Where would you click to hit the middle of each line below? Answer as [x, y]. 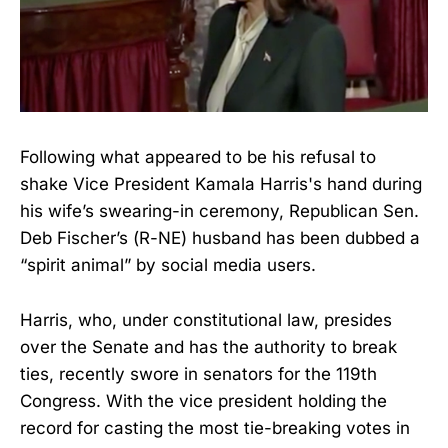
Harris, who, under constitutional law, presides [206, 319]
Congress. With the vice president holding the [203, 400]
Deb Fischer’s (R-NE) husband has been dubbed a [220, 238]
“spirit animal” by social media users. [168, 265]
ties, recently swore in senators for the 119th [198, 373]
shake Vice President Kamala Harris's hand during [221, 184]
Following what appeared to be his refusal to [198, 157]
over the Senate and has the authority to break [208, 346]
